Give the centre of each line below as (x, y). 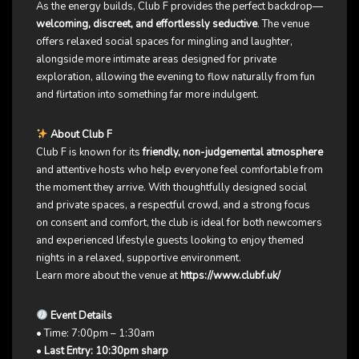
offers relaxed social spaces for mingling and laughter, (164, 42)
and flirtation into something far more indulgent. (147, 95)
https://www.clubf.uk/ (230, 276)
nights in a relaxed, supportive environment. (139, 258)
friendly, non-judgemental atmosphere (233, 153)
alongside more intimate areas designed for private (156, 60)
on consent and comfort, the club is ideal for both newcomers (179, 223)
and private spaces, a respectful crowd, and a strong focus (173, 206)
